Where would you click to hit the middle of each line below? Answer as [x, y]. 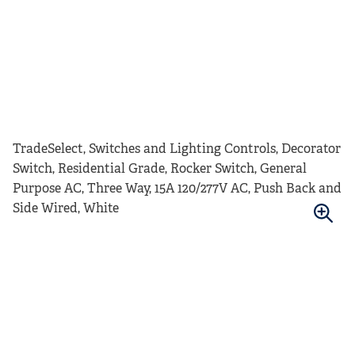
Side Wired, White [66, 209]
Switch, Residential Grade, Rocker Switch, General [160, 170]
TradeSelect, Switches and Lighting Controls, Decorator [177, 150]
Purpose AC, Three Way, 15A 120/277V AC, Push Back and [177, 189]
